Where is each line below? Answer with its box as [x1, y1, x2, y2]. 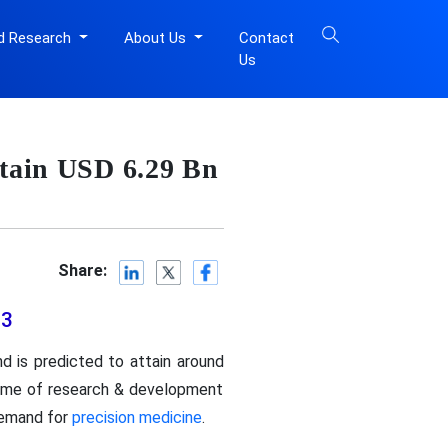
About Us [123, 29, 190, 47]
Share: [58, 261, 108, 281]
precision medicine [71, 408, 202, 427]
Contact [238, 29, 294, 47]
